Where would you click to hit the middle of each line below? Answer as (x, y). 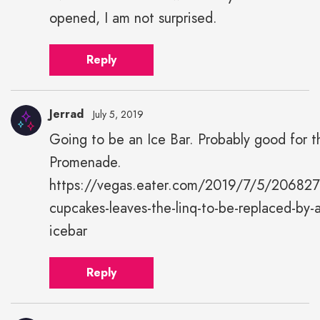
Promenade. (85, 162)
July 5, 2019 (118, 114)
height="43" (41, 163)
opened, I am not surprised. (133, 18)
